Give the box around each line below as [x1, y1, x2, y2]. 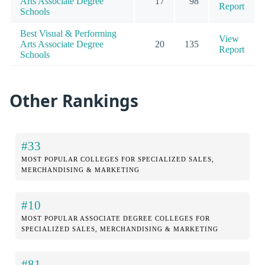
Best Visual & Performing [20, 28, 117, 39]
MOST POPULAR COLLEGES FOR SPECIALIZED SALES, [21, 155, 214, 163]
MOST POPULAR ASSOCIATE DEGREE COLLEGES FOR [21, 214, 210, 222]
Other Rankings [9, 89, 138, 112]
